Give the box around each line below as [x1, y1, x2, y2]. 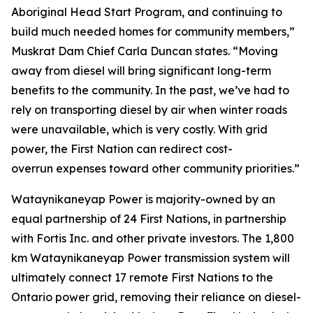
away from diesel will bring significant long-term [11, 64, 271, 78]
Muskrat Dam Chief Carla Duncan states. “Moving [11, 44, 278, 58]
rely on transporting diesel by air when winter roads [11, 103, 287, 117]
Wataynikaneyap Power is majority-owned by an [11, 192, 275, 206]
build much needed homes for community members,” [11, 24, 295, 38]
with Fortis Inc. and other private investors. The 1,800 [11, 231, 294, 245]
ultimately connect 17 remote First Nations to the [11, 270, 273, 284]
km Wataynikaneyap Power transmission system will [11, 251, 290, 265]
